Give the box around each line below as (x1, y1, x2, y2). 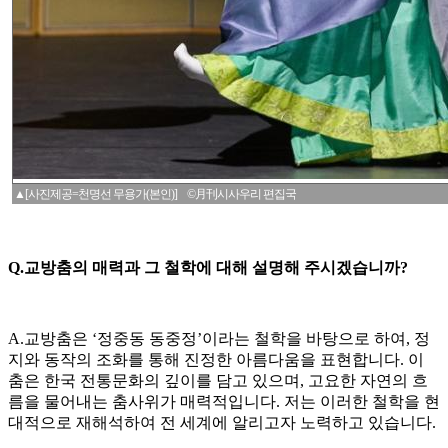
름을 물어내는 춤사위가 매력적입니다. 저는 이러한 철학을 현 (8, 392, 440, 410)
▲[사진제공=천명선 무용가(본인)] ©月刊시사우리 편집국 (14, 186, 296, 201)
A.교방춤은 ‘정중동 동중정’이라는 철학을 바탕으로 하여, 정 (8, 329, 430, 347)
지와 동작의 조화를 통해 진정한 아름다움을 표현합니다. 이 (8, 350, 424, 368)
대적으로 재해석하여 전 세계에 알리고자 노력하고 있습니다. (8, 413, 436, 431)
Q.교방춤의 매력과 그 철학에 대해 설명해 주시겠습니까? (8, 258, 408, 276)
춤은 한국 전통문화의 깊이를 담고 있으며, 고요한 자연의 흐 (8, 371, 428, 389)
